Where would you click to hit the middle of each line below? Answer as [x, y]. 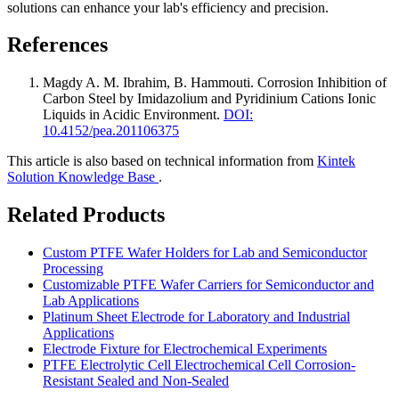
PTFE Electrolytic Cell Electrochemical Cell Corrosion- [199, 365]
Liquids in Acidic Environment [130, 115]
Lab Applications [91, 301]
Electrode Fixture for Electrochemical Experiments [185, 349]
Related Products [86, 215]
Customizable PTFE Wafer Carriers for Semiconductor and [208, 285]
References [57, 45]
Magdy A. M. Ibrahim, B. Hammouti [147, 83]
